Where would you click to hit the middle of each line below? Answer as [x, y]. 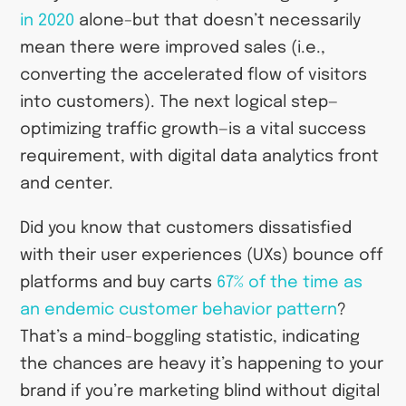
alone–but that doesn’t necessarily [218, 21]
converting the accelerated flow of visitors [194, 76]
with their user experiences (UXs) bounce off [202, 255]
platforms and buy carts [119, 282]
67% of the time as [290, 282]
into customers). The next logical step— [179, 103]
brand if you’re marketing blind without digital [200, 391]
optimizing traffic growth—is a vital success [193, 130]
